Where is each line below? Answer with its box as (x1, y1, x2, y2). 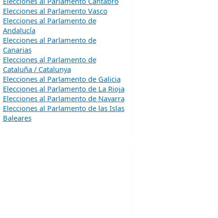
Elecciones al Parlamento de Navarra (2, 93, 125, 103)
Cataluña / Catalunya (2, 64, 71, 74)
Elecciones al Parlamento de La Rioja (2, 84, 125, 93)
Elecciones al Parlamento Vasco (2, 6, 108, 16)
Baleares (2, 113, 32, 123)
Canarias (2, 45, 32, 54)
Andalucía (2, 25, 36, 35)
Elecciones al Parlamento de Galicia (2, 74, 121, 84)
